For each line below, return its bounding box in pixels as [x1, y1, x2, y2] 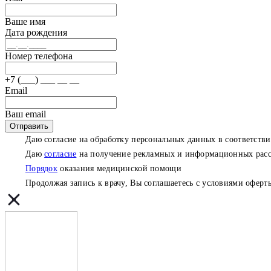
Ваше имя [5, 16, 45, 27]
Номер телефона [5, 51, 73, 61]
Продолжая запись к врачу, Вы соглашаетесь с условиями [25, 178, 246, 188]
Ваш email [5, 109, 46, 119]
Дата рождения [5, 27, 67, 38]
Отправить [10, 122, 48, 131]
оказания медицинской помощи [57, 164, 181, 173]
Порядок [25, 164, 57, 173]
